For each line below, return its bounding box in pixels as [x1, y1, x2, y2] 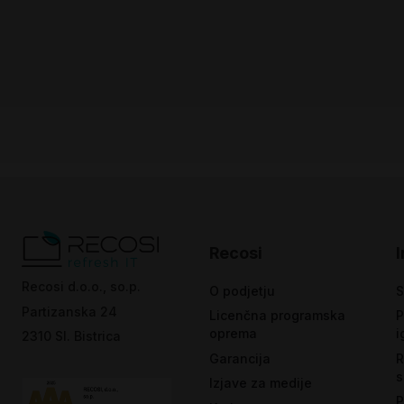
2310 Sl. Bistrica [22, 328, 121, 344]
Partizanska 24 [22, 303, 117, 319]
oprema [208, 326, 257, 341]
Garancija [208, 350, 271, 366]
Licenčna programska [208, 308, 345, 323]
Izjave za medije [208, 375, 312, 390]
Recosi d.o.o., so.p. [22, 279, 141, 294]
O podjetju [208, 282, 275, 298]
